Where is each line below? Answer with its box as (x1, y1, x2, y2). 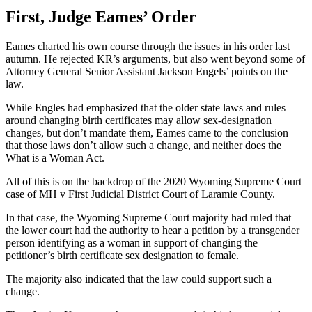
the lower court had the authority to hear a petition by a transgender (6, 224, 299, 236)
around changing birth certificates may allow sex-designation (6, 114, 272, 126)
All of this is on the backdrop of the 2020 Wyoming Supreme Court (6, 175, 302, 187)
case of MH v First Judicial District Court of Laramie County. (6, 187, 275, 200)
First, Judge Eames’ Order (6, 7, 196, 26)
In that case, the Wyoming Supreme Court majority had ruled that (6, 211, 291, 224)
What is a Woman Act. (6, 151, 104, 164)
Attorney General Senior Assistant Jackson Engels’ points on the (6, 65, 288, 77)
